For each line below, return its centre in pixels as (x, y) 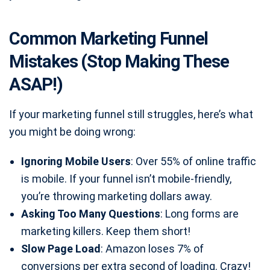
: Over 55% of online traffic (193, 161)
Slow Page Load (61, 248)
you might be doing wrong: (72, 131)
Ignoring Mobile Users (76, 161)
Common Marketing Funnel (109, 38)
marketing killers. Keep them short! (106, 231)
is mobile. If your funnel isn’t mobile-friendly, (126, 178)
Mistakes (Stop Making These (119, 61)
